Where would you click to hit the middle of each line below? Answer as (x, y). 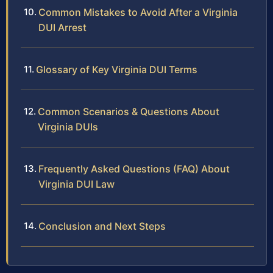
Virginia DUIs (68, 127)
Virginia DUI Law (76, 184)
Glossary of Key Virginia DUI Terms (117, 70)
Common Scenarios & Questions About (129, 112)
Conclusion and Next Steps (102, 226)
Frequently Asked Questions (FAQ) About (134, 169)
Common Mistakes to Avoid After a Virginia (138, 12)
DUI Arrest (62, 28)
